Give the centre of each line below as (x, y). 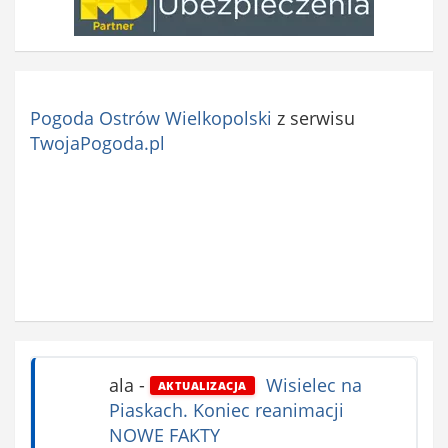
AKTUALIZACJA (202, 385)
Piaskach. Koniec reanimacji (226, 410)
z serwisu (313, 118)
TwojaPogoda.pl (97, 143)
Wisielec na (311, 385)
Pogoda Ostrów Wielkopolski (151, 118)
